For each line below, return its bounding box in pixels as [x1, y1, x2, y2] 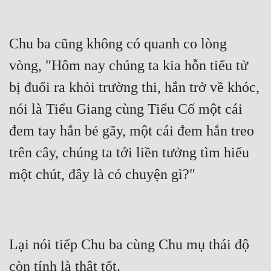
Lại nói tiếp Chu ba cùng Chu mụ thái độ [9, 237, 249, 253]
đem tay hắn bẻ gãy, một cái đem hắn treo [9, 123, 254, 139]
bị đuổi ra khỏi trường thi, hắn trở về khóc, [9, 79, 260, 96]
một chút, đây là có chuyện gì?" [9, 166, 195, 183]
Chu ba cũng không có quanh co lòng [9, 36, 227, 52]
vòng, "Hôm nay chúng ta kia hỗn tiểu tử [9, 57, 248, 74]
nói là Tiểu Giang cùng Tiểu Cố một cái [9, 101, 243, 117]
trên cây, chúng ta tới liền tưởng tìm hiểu [9, 145, 249, 161]
